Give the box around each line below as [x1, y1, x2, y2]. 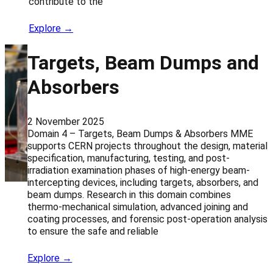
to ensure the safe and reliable [27, 225, 159, 237]
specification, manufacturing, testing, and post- [27, 152, 230, 164]
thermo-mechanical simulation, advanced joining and [27, 200, 249, 213]
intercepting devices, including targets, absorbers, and [27, 176, 259, 188]
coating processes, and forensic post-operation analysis [27, 213, 268, 225]
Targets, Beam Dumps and [27, 51, 260, 75]
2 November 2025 [27, 115, 105, 127]
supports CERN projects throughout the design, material [27, 140, 268, 152]
